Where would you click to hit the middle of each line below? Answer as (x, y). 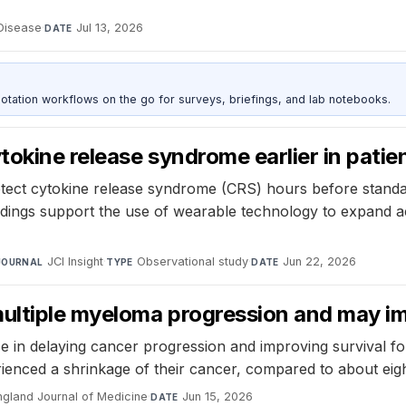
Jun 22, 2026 (320, 262)
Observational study (193, 262)
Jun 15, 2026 (218, 397)
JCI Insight (76, 262)
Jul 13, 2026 (110, 28)
